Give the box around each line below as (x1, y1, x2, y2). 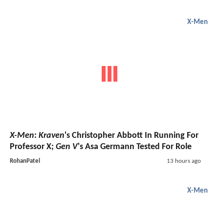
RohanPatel (10, 158, 40, 165)
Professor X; (10, 142, 56, 152)
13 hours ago (166, 158, 201, 165)
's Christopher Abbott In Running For (65, 131, 198, 141)
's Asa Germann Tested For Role (78, 142, 192, 152)
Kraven (39, 131, 65, 141)
